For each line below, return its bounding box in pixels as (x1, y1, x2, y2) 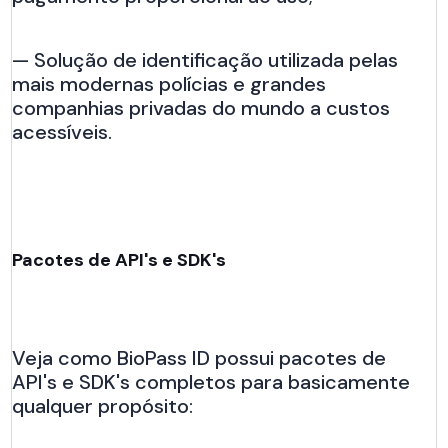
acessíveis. (12, 118, 113, 145)
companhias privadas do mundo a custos (12, 94, 391, 121)
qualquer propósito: (12, 392, 194, 419)
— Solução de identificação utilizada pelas (12, 46, 399, 73)
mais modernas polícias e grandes (12, 70, 327, 97)
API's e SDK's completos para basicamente (12, 368, 411, 395)
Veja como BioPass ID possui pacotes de (12, 344, 387, 371)
